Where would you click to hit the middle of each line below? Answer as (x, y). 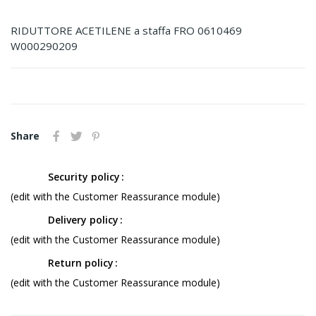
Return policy (81, 262)
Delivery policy (83, 219)
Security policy (84, 176)
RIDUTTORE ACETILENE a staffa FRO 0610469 (126, 30)
